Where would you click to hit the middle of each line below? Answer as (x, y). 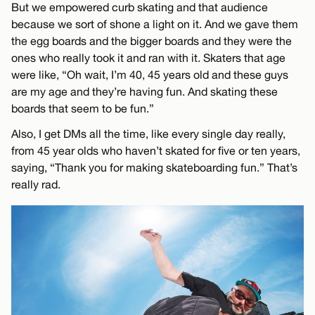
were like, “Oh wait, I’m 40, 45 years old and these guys (150, 75)
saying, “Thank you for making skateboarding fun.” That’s (154, 168)
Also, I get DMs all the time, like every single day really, (148, 134)
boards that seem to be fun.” (83, 109)
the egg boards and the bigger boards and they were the (152, 41)
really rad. (36, 185)
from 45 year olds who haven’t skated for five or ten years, (156, 151)
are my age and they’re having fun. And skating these (144, 92)
